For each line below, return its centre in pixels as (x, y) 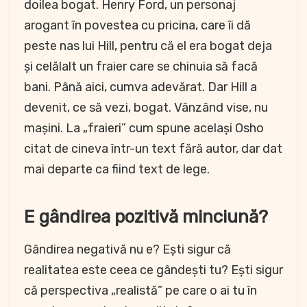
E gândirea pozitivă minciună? (146, 217)
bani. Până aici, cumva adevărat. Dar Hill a (140, 87)
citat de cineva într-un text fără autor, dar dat (153, 149)
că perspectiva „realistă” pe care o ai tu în (140, 290)
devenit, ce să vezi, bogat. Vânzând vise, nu (146, 108)
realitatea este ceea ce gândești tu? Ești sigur (153, 270)
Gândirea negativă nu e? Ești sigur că (127, 249)
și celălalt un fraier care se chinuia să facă (141, 67)
